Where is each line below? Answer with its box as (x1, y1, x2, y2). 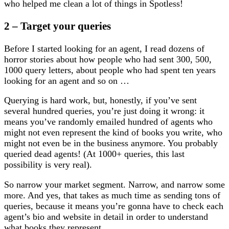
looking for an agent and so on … (4, 75, 129, 86)
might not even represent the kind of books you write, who (4, 127, 222, 138)
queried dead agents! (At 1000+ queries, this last (4, 149, 185, 159)
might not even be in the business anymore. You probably (4, 138, 218, 149)
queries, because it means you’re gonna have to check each (4, 201, 223, 212)
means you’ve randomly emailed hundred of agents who (4, 117, 213, 127)
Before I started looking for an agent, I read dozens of (4, 43, 204, 54)
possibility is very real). (4, 159, 92, 170)
